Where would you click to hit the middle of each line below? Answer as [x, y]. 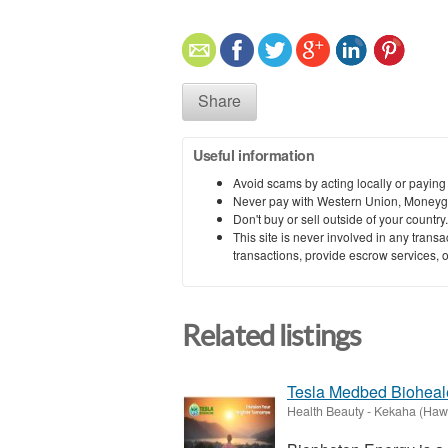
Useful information [254, 154]
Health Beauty [325, 411]
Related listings [272, 335]
